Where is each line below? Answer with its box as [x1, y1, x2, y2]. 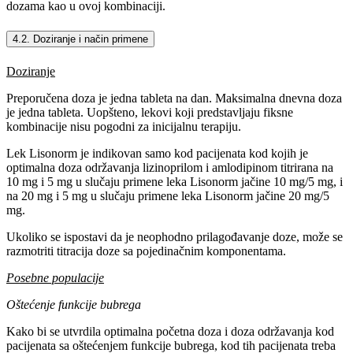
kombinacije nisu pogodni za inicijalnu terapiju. [6, 120, 241, 134]
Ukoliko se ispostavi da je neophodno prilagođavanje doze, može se [6, 230, 343, 244]
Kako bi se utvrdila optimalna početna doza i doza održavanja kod [6, 325, 334, 339]
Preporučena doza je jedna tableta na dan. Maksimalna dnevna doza [6, 91, 342, 106]
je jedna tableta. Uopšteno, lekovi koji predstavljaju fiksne [6, 106, 293, 120]
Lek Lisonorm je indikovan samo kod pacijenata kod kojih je [6, 147, 308, 161]
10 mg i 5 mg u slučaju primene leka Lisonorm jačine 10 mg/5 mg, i [6, 175, 343, 189]
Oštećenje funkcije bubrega [6, 298, 141, 312]
